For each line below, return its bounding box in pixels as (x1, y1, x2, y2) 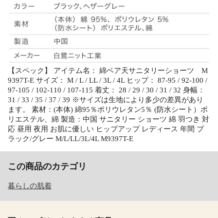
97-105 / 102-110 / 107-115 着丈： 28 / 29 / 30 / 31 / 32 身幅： (8, 86, 205, 94)
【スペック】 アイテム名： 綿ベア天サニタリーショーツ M (8, 66, 208, 74)
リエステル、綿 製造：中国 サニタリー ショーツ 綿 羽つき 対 (8, 115, 209, 123)
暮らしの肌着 (8, 182, 52, 190)
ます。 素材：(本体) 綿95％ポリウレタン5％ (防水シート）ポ (8, 105, 208, 113)
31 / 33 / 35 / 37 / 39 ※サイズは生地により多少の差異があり (8, 95, 203, 104)
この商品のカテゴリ (8, 161, 87, 171)
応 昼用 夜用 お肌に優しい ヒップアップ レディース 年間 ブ (8, 125, 204, 133)
